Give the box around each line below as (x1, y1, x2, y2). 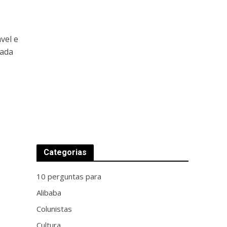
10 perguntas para (36, 171, 102, 181)
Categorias (44, 147, 87, 157)
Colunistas (36, 204, 72, 214)
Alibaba (36, 187, 62, 198)
